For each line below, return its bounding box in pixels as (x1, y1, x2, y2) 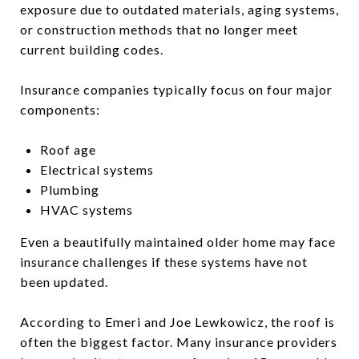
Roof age (39, 141, 96, 157)
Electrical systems (39, 161, 154, 177)
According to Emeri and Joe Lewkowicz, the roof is (20, 313, 335, 329)
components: (20, 101, 100, 117)
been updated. (20, 273, 108, 289)
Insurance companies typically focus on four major (20, 81, 333, 97)
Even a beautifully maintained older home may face (20, 233, 336, 249)
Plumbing (39, 181, 99, 197)
